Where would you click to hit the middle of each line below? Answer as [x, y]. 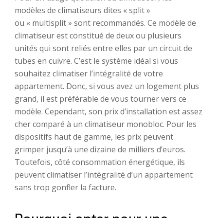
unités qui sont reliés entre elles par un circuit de [103, 48]
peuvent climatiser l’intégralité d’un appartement [104, 175]
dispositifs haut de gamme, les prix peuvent [94, 137]
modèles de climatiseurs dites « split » [82, 10]
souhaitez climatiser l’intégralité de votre [89, 73]
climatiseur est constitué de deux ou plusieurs [98, 36]
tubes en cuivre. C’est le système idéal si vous [96, 61]
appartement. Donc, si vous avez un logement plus [107, 86]
